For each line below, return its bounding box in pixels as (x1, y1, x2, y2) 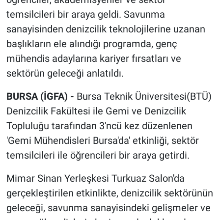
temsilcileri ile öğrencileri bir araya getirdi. (6, 149, 190, 162)
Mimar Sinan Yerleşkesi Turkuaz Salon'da (6, 172, 185, 185)
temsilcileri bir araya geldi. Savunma (6, 8, 165, 21)
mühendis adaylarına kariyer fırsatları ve (6, 53, 181, 65)
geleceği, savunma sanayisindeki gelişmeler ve (6, 202, 211, 214)
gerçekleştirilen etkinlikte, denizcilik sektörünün (6, 187, 213, 199)
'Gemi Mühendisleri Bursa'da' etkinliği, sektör (6, 135, 199, 147)
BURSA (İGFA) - (6, 90, 77, 103)
